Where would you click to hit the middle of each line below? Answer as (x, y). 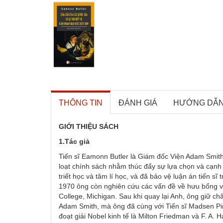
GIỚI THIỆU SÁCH (89, 126)
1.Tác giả (74, 141)
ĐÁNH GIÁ (138, 103)
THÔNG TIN (81, 103)
